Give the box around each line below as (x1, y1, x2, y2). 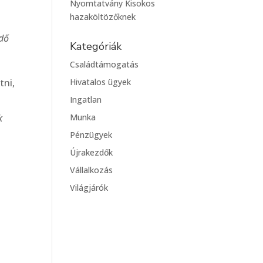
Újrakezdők (70, 146, 113, 158)
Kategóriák (70, 39, 122, 53)
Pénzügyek (70, 129, 113, 140)
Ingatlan (70, 93, 102, 105)
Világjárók (70, 181, 109, 193)
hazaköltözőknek (70, 11, 136, 22)
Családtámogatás (70, 58, 139, 70)
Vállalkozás (70, 164, 113, 176)
